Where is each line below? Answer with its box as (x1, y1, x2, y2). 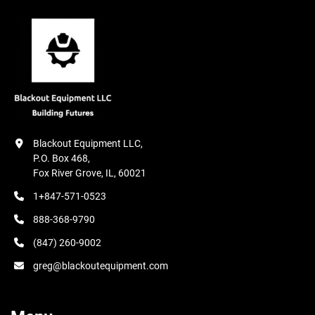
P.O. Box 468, (33, 153, 90, 164)
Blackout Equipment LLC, (33, 138, 143, 149)
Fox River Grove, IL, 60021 (33, 167, 146, 179)
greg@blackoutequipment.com (33, 260, 168, 271)
